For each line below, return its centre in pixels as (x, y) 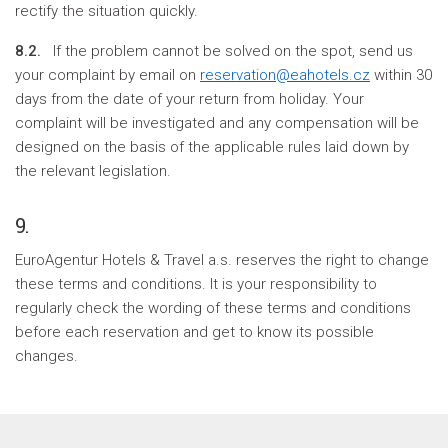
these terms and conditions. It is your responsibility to (196, 284)
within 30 (401, 75)
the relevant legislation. (93, 171)
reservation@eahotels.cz (285, 75)
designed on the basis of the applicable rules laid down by (212, 147)
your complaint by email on (107, 75)
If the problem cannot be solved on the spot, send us (229, 51)
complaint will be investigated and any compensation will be (217, 123)
